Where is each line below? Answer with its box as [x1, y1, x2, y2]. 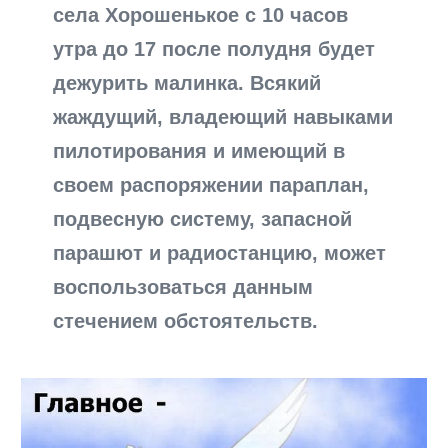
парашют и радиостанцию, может [53, 242, 387, 265]
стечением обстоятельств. [53, 310, 319, 333]
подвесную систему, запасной [53, 208, 353, 231]
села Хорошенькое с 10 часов [53, 4, 349, 27]
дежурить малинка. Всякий [53, 72, 322, 95]
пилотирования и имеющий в [53, 140, 346, 163]
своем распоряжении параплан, [53, 174, 370, 197]
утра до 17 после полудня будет [53, 38, 376, 61]
